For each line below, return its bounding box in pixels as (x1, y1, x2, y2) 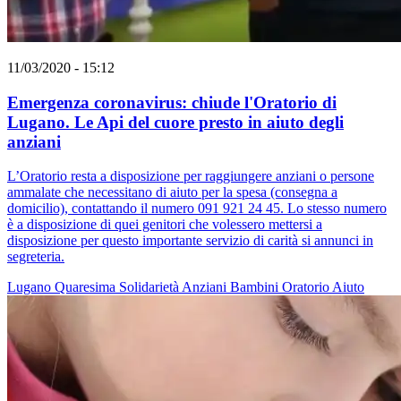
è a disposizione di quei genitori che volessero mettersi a (7, 217, 322, 233)
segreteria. (7, 249, 64, 265)
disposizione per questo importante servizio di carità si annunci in (7, 233, 373, 249)
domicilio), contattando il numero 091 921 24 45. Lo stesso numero (7, 200, 387, 217)
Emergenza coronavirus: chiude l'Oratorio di (7, 92, 337, 112)
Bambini (230, 279, 282, 295)
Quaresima (55, 279, 119, 295)
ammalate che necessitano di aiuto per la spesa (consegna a (7, 184, 337, 200)
